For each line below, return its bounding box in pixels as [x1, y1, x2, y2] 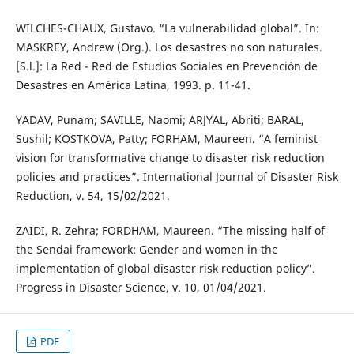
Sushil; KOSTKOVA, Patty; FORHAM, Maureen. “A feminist [15, 130, 318, 146]
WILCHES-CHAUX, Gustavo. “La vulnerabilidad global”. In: [15, 20, 319, 36]
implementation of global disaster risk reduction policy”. [15, 260, 315, 276]
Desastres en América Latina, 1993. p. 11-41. [15, 77, 250, 92]
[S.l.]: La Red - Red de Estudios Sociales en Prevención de [15, 58, 318, 73]
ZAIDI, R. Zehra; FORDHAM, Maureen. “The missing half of [15, 222, 325, 238]
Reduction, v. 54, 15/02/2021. [15, 187, 170, 203]
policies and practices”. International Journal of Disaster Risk [15, 168, 338, 184]
